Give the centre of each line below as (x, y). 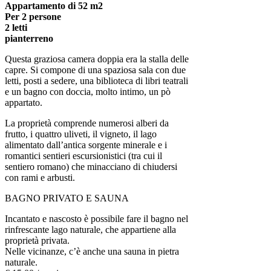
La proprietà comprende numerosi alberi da (87, 123)
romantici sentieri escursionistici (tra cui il (83, 156)
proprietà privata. (37, 240)
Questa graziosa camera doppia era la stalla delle (97, 59)
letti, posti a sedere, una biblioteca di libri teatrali (96, 81)
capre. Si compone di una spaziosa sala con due (95, 70)
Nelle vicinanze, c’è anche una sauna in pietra (92, 251)
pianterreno (29, 38)
